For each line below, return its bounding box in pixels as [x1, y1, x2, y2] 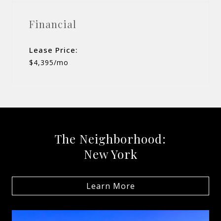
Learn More [86, 180, 135, 191]
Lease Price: [29, 44, 78, 55]
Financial [29, 17, 76, 31]
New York [83, 146, 138, 162]
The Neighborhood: [55, 130, 166, 147]
